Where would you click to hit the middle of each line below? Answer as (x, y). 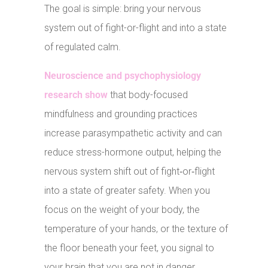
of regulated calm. (83, 47)
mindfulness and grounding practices (121, 114)
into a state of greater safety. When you (127, 191)
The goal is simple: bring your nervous (123, 9)
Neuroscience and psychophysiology (123, 76)
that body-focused (148, 95)
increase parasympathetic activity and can (133, 133)
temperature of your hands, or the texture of (136, 229)
